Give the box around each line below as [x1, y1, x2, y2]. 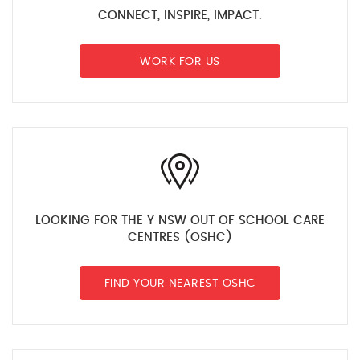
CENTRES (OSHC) [128, 231, 232, 243]
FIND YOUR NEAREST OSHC [104, 278, 256, 289]
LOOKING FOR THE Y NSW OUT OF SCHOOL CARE [35, 215, 325, 227]
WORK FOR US [140, 56, 220, 67]
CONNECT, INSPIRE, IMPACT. [98, 10, 262, 22]
